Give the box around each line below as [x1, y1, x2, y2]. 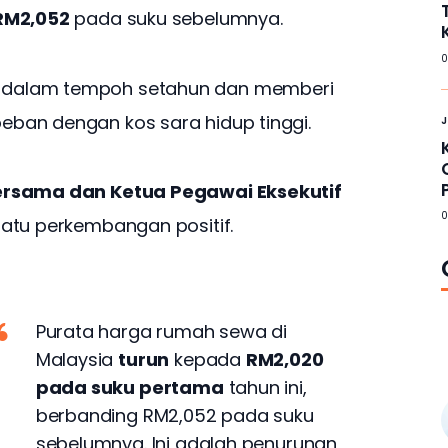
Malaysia [35, 347, 119, 373]
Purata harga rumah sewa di [35, 319, 288, 345]
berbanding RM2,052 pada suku [35, 403, 314, 429]
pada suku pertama [35, 375, 224, 401]
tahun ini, [223, 375, 307, 401]
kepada [169, 347, 246, 373]
